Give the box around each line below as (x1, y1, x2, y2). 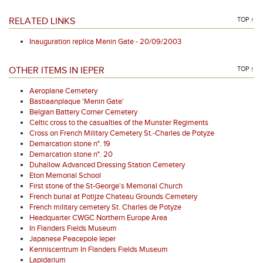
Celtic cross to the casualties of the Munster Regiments (29, 118, 208, 127)
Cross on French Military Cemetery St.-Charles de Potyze (29, 129, 214, 138)
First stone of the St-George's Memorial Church (29, 181, 183, 191)
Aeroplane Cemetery (29, 86, 97, 96)
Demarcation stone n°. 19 (29, 139, 110, 149)
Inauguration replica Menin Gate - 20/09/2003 (29, 37, 181, 46)
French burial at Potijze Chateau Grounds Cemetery (29, 192, 197, 201)
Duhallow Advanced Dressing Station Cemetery (29, 160, 185, 170)
